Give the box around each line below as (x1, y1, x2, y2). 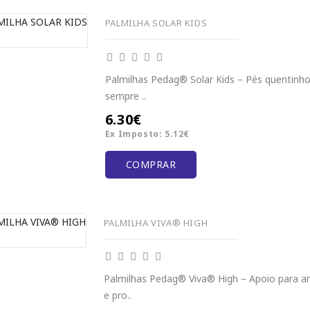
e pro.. (103, 288, 131, 302)
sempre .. (104, 89, 146, 102)
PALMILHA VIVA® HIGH (103, 216, 208, 229)
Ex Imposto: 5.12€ (104, 127, 190, 140)
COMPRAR (125, 157, 176, 171)
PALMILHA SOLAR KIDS (104, 17, 208, 30)
